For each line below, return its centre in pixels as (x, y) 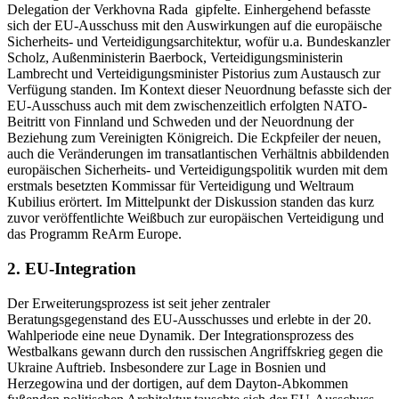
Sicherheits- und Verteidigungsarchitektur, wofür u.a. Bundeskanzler (199, 42)
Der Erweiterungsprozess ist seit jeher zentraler (138, 303)
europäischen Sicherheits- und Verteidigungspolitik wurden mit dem (197, 170)
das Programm (49, 234)
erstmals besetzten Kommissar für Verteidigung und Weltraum (180, 186)
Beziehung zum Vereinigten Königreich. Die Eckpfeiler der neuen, (194, 138)
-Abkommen (313, 383)
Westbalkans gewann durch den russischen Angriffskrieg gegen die (195, 351)
